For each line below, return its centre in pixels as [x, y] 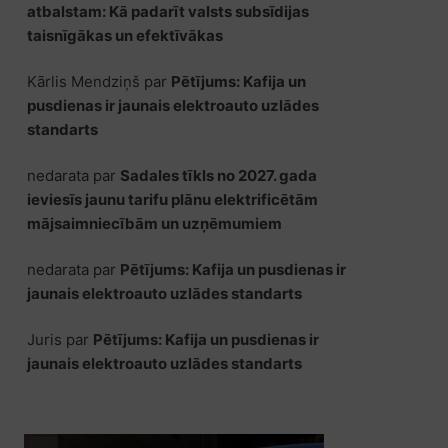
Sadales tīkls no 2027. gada [218, 175]
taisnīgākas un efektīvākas [124, 35]
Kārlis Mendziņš [83, 81]
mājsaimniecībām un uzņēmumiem [154, 223]
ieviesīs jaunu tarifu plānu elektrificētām [172, 199]
